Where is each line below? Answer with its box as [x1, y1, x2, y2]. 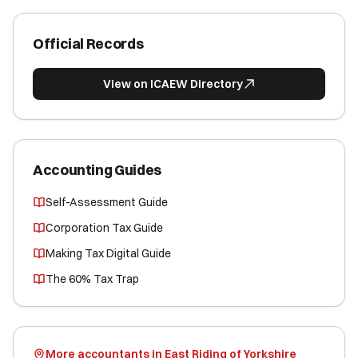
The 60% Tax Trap [46, 272, 139, 286]
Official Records [33, 34, 144, 53]
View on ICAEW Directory [102, 77, 243, 91]
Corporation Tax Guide [46, 221, 163, 235]
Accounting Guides [33, 161, 161, 179]
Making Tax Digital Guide [46, 246, 171, 261]
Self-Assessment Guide [46, 195, 168, 209]
